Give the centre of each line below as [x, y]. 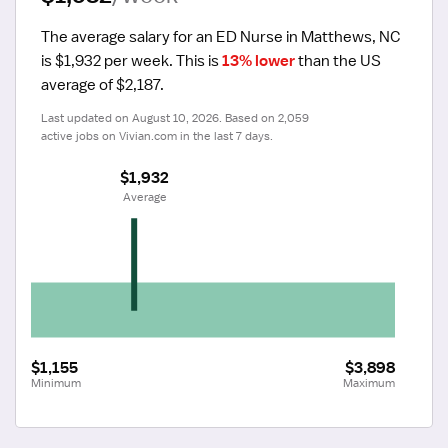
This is [197, 60]
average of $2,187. [102, 84]
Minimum [56, 382]
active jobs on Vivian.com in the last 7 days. [157, 135]
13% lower [258, 60]
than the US [338, 60]
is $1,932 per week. [107, 60]
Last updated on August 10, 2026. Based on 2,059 [175, 117]
